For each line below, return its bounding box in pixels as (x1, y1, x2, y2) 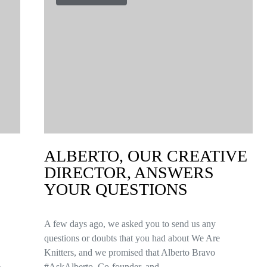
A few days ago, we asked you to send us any (44, 219, 216, 229)
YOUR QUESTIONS (44, 180, 188, 198)
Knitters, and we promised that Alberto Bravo (44, 247, 215, 257)
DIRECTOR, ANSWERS (44, 163, 214, 182)
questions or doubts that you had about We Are (44, 233, 220, 243)
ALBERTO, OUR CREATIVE (44, 147, 247, 165)
